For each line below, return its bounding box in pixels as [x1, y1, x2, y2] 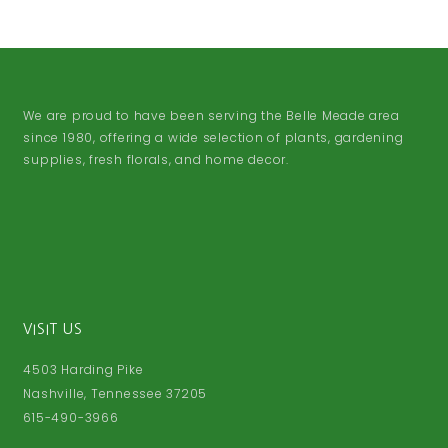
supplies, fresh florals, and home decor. [23, 151, 293, 169]
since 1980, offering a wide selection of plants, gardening [23, 129, 404, 147]
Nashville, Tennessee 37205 [23, 385, 208, 403]
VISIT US [23, 322, 83, 337]
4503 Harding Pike [23, 361, 144, 379]
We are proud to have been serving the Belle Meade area [23, 107, 400, 125]
